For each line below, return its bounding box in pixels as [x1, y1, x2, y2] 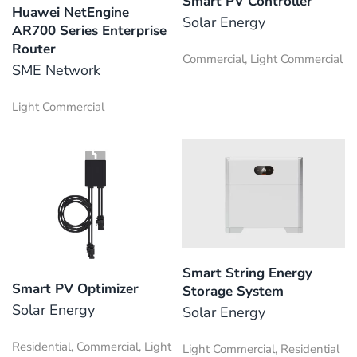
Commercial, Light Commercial [182, 51, 343, 68]
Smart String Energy [182, 263, 312, 282]
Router [12, 39, 56, 58]
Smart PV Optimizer [12, 280, 139, 299]
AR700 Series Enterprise [12, 21, 167, 40]
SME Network [12, 60, 100, 80]
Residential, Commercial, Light [12, 339, 171, 355]
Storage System [182, 281, 284, 300]
